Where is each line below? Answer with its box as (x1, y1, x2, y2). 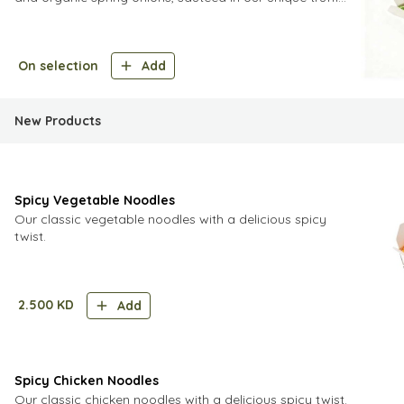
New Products (14, 113, 101, 129)
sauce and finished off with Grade (14, 5, 216, 23)
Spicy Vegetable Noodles (14, 192, 175, 208)
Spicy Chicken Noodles (14, 372, 159, 389)
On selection (18, 57, 98, 74)
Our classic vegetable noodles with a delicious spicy (14, 211, 326, 227)
